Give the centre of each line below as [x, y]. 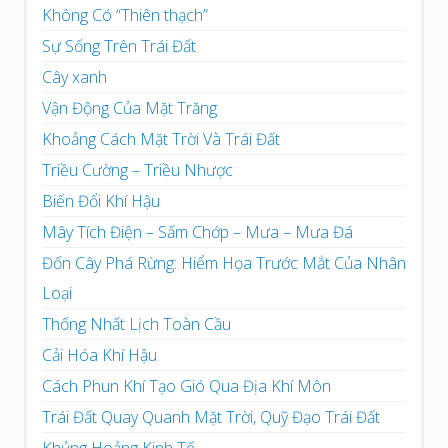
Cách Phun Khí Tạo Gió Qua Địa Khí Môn [186, 385]
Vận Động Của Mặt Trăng [129, 107]
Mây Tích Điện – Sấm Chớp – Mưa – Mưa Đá [197, 231]
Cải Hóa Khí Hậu [99, 354]
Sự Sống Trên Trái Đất [119, 45]
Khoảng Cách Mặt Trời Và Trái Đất [161, 138]
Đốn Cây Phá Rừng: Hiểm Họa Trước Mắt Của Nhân [224, 262]
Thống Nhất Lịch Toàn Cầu [136, 323]
